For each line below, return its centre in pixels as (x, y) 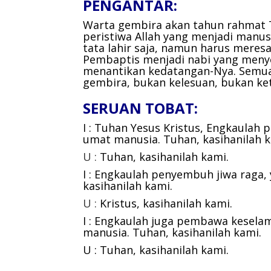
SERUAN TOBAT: (140, 108)
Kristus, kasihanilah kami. (166, 203)
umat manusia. (123, 139)
